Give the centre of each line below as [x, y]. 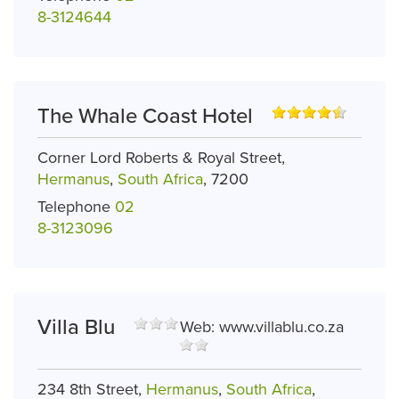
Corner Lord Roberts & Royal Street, [161, 158]
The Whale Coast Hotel [145, 117]
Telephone [74, 206]
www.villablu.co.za [281, 327]
